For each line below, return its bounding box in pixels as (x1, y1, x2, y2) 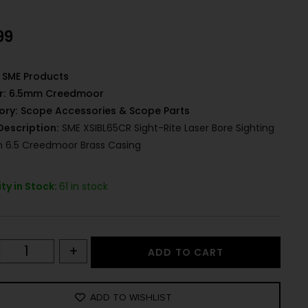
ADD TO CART (148, 245, 224, 260)
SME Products (2, 69, 69, 84)
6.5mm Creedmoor (9, 87, 104, 101)
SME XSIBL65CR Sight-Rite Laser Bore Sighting (59, 121, 275, 135)
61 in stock (59, 179, 109, 194)
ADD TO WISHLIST (90, 291, 173, 303)
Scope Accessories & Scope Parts (21, 104, 190, 118)
